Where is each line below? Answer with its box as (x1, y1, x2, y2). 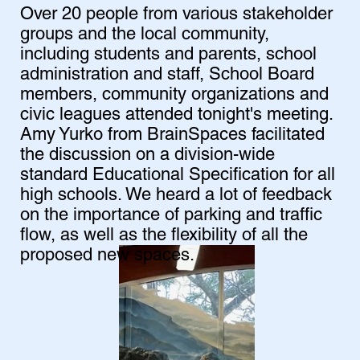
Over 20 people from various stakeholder (19, 2, 333, 23)
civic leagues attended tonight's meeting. (19, 103, 333, 124)
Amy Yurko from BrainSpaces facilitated (19, 123, 325, 144)
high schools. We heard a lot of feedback (19, 183, 332, 204)
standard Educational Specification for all (19, 163, 335, 184)
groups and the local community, (19, 22, 269, 43)
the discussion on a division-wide (19, 143, 275, 164)
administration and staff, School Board (19, 63, 314, 84)
